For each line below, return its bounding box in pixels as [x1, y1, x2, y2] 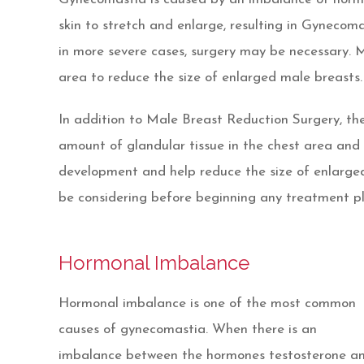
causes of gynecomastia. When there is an [58, 323, 317, 336]
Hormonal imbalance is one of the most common [58, 297, 356, 310]
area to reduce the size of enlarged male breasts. [58, 71, 362, 84]
